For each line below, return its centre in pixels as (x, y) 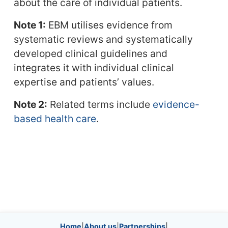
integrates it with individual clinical (94, 68)
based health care (55, 119)
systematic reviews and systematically (103, 39)
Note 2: (30, 104)
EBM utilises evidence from (109, 25)
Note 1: (30, 25)
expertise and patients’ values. (84, 82)
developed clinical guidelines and (90, 53)
